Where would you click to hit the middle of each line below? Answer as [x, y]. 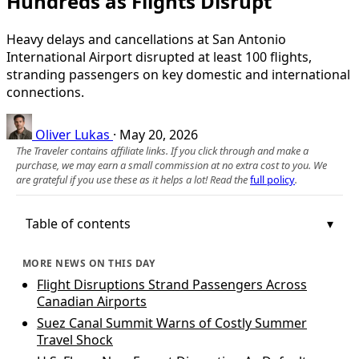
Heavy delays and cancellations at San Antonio [146, 39]
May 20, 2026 [159, 134]
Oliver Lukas [73, 134]
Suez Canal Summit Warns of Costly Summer [172, 323]
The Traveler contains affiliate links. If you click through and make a [162, 150]
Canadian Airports [92, 301]
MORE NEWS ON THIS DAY [89, 263]
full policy [272, 179]
